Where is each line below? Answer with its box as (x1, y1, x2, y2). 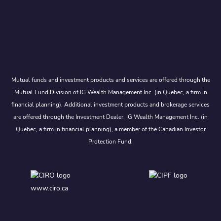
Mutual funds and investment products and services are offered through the (11, 75, 210, 84)
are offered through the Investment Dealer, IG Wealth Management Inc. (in (13, 112, 208, 121)
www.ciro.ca (30, 184, 68, 193)
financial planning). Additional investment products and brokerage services (11, 100, 210, 109)
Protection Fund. (88, 137, 133, 146)
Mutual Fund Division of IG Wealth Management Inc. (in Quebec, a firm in (14, 88, 207, 96)
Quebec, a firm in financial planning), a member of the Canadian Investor (15, 125, 206, 133)
